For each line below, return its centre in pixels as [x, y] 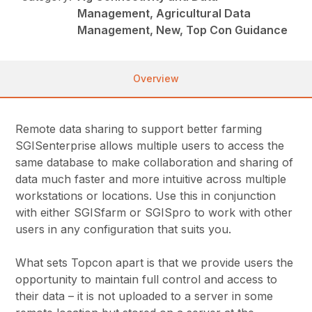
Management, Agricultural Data [164, 14]
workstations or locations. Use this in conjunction [146, 196]
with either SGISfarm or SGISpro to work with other [154, 213]
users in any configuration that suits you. [124, 229]
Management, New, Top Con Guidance [183, 30]
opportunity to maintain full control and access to [147, 280]
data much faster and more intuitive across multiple [151, 179]
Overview [156, 79]
